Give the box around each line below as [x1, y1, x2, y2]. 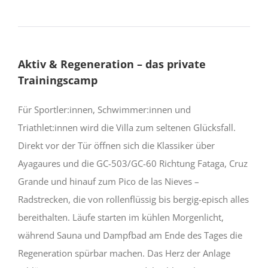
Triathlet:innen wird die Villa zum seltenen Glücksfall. [18, 121, 236, 133]
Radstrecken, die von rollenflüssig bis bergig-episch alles [18, 193, 249, 205]
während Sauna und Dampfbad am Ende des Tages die [18, 229, 242, 241]
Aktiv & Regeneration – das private [18, 57, 206, 72]
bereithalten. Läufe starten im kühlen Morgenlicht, [18, 211, 224, 223]
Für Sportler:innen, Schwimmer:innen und [18, 103, 191, 115]
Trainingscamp [18, 73, 98, 88]
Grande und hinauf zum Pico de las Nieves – [18, 175, 199, 187]
